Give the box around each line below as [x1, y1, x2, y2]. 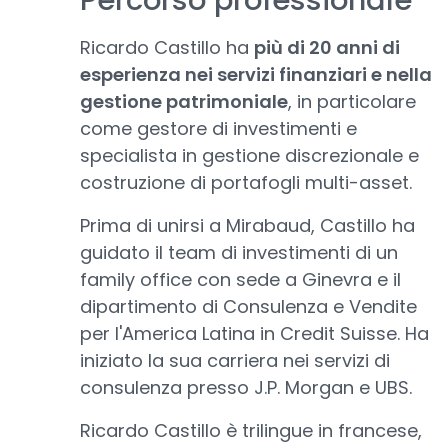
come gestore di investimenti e [80, 116, 357, 141]
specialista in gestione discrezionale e [80, 143, 419, 168]
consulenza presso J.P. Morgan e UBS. [80, 375, 412, 400]
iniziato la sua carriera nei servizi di [80, 348, 390, 373]
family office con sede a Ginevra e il [80, 267, 401, 292]
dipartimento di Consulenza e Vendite [80, 294, 417, 319]
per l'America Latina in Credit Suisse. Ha [80, 321, 429, 346]
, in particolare [288, 89, 416, 114]
